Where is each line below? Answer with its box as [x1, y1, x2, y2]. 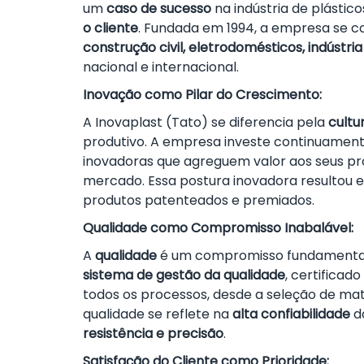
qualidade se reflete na [83, 305, 232, 323]
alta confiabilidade [232, 305, 350, 323]
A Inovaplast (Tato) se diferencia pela [83, 113, 328, 132]
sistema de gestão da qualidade [83, 266, 285, 284]
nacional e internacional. [83, 58, 239, 76]
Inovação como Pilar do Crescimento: [83, 85, 322, 104]
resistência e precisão [83, 324, 223, 343]
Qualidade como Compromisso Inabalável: [83, 219, 353, 237]
